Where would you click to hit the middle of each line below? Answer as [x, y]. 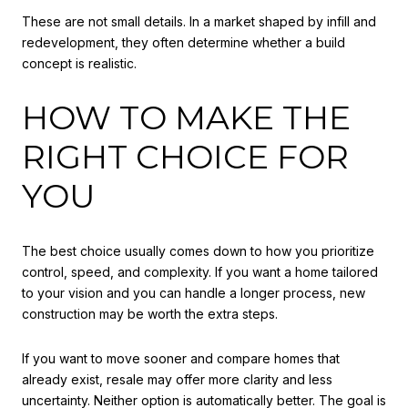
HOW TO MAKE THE [186, 117]
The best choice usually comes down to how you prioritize [198, 250]
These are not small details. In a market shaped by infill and [199, 22]
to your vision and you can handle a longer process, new [194, 292]
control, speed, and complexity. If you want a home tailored [200, 271]
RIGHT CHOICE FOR [185, 156]
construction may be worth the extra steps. [150, 313]
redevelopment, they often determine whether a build [184, 43]
